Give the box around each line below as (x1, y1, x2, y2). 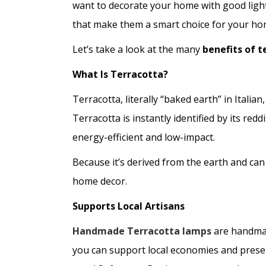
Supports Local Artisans (72, 199, 185, 213)
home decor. (72, 175, 134, 188)
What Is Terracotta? (72, 68, 168, 81)
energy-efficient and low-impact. (72, 131, 215, 144)
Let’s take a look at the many (72, 43, 202, 56)
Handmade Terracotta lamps (72, 224, 211, 237)
